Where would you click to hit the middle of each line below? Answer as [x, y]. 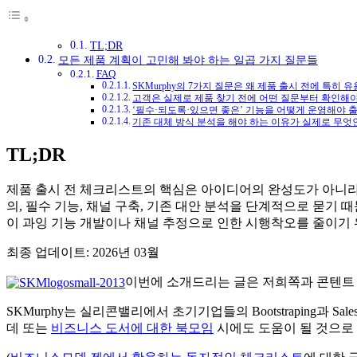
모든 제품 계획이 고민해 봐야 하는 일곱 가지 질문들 [188, 60]
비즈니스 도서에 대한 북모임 [132, 328]
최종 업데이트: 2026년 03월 [83, 252]
